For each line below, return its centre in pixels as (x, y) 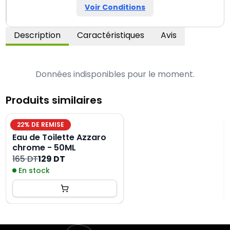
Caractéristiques (111, 35)
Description (37, 35)
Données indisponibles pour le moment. (115, 74)
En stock (34, 170)
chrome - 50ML (44, 148)
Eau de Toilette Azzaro (60, 137)
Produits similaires (54, 100)
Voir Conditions (115, 7)
